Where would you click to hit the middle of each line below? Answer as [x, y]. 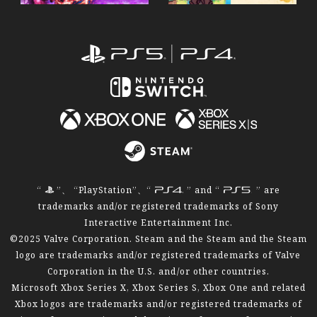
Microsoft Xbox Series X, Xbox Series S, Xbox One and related [158, 287]
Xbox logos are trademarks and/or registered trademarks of [158, 303]
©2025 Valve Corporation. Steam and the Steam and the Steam [158, 238]
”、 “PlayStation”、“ [105, 189]
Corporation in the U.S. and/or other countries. [158, 271]
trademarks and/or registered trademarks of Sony [158, 206]
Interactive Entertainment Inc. [158, 222]
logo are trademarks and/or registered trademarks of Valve [158, 254]
